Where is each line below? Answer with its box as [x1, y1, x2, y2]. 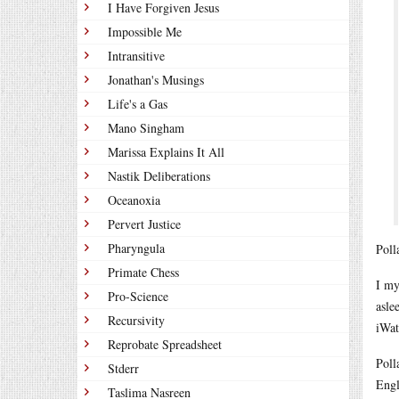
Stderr [108, 360, 139, 377]
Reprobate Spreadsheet [108, 336, 222, 353]
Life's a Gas [108, 95, 167, 112]
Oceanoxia [108, 191, 160, 208]
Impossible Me [108, 23, 182, 40]
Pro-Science [108, 288, 168, 305]
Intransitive [108, 47, 165, 64]
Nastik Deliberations [108, 167, 210, 184]
